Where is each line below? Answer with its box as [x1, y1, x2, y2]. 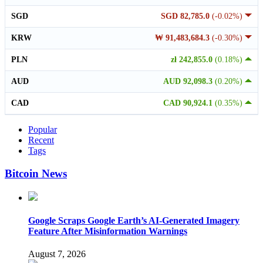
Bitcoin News [5, 167, 67, 180]
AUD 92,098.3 [163, 77, 215, 86]
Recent [28, 135, 54, 146]
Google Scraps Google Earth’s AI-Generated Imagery [28, 215, 240, 225]
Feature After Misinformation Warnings [28, 225, 187, 236]
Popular [28, 124, 57, 135]
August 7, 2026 [28, 249, 86, 259]
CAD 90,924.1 [163, 99, 215, 108]
